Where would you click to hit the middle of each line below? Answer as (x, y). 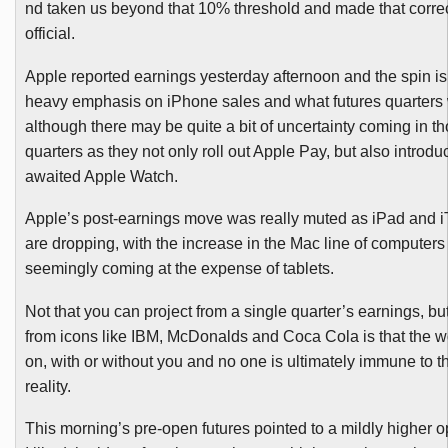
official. (49, 34)
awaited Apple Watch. (101, 176)
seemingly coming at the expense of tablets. (179, 269)
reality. (47, 386)
